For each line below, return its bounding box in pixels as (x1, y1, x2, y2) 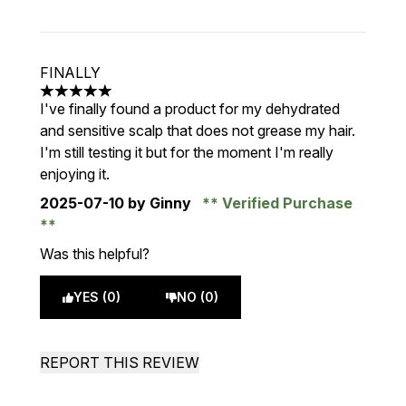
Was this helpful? (40, 245, 150, 263)
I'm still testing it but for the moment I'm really (40, 143, 333, 161)
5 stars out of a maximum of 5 (39, 91, 234, 110)
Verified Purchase (218, 194, 353, 212)
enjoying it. (40, 165, 110, 183)
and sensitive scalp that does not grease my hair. (40, 121, 355, 140)
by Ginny (124, 194, 195, 212)
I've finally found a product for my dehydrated (40, 100, 340, 118)
